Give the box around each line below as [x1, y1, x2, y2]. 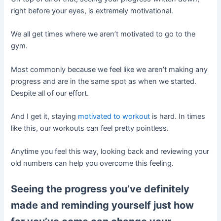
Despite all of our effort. [11, 88, 89, 98]
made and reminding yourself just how [11, 199, 194, 211]
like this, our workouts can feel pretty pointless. [11, 123, 169, 133]
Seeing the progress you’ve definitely [11, 183, 190, 195]
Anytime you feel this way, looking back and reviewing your [11, 147, 210, 156]
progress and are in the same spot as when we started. [11, 76, 197, 86]
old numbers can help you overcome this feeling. [11, 159, 174, 168]
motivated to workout [78, 111, 150, 121]
